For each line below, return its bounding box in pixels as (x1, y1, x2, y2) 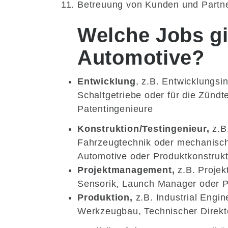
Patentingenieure (77, 104, 153, 115)
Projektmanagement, (77, 165, 175, 176)
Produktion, (77, 192, 133, 203)
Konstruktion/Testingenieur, (77, 124, 213, 134)
